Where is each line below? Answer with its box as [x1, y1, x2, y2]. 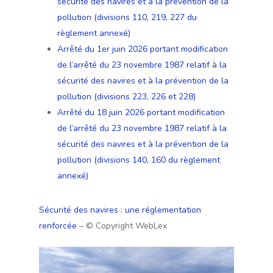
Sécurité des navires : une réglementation [39, 204, 201, 216]
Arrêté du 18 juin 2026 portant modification [57, 107, 225, 118]
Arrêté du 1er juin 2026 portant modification [57, 43, 228, 55]
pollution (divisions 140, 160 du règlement [57, 154, 220, 166]
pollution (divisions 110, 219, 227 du [57, 12, 197, 23]
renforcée [39, 220, 77, 232]
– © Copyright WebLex [77, 220, 167, 232]
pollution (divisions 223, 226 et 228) [57, 91, 196, 102]
